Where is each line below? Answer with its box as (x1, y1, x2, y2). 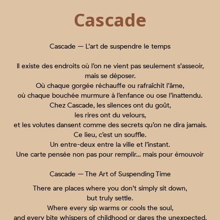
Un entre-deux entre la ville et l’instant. (50, 140, 170, 149)
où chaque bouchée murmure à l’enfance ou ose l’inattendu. (18, 91, 202, 100)
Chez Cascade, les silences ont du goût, (49, 101, 171, 110)
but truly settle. (87, 194, 133, 203)
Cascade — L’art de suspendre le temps (50, 42, 170, 51)
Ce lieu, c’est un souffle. (74, 131, 146, 139)
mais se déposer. (84, 72, 136, 81)
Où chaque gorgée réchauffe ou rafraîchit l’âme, (36, 82, 184, 90)
